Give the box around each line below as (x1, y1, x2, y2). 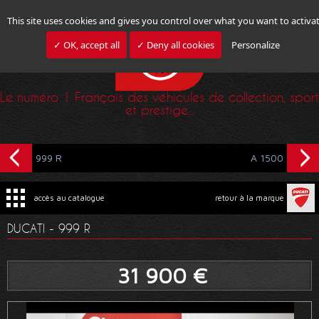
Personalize (231, 38, 280, 51)
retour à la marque (215, 192, 284, 202)
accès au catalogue (33, 192, 105, 202)
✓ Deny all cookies (137, 38, 214, 51)
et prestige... (125, 103, 194, 117)
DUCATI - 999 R (7, 222, 90, 235)
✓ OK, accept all (53, 38, 120, 51)
